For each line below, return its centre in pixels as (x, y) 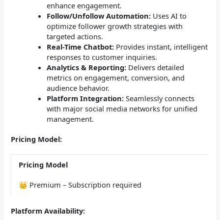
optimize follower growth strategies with (115, 26)
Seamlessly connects (159, 98)
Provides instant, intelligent (161, 46)
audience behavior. (78, 88)
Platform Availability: (48, 210)
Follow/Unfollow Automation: (99, 15)
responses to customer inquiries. (102, 57)
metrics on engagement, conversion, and (116, 77)
